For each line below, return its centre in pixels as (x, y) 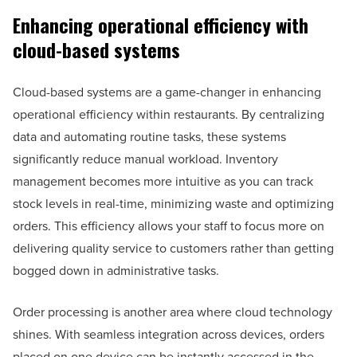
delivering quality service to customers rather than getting (173, 249)
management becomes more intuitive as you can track (163, 182)
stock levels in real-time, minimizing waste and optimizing (173, 204)
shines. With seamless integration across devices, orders (169, 335)
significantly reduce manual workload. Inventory (145, 159)
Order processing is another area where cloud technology (173, 312)
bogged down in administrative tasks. (116, 271)
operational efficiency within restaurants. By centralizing (169, 115)
